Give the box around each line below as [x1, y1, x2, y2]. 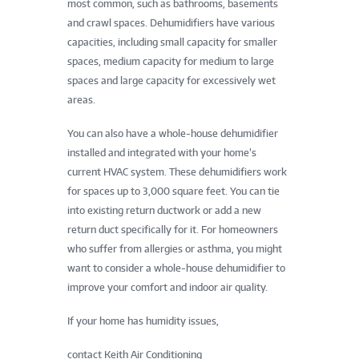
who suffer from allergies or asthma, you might [67, 242, 282, 255]
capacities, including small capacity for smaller [67, 35, 277, 48]
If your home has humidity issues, [67, 314, 221, 327]
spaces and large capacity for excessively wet [67, 74, 276, 87]
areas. [67, 93, 95, 106]
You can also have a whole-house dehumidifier [67, 127, 278, 139]
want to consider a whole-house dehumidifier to [67, 261, 285, 274]
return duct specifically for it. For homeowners [67, 223, 278, 236]
